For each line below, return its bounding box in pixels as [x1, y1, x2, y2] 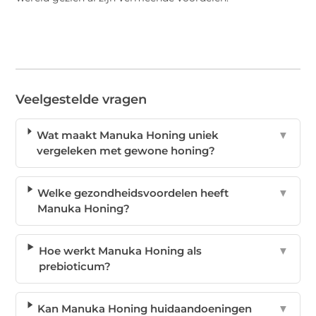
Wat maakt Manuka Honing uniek [36, 128, 219, 142]
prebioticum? [39, 260, 111, 274]
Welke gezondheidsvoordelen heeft [37, 186, 229, 200]
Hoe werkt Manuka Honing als [39, 244, 202, 258]
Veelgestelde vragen [16, 92, 147, 108]
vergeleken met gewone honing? [36, 144, 215, 158]
